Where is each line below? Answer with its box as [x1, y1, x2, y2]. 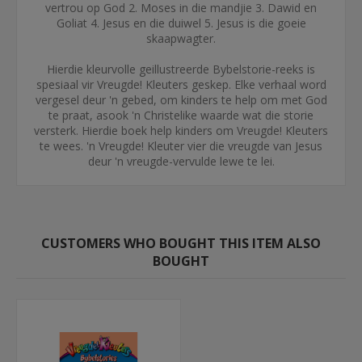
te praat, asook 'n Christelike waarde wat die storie [48, 107, 314, 124]
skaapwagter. [146, 31, 216, 47]
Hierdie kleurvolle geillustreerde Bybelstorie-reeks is [47, 61, 315, 78]
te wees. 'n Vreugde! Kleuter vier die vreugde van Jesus [40, 138, 322, 154]
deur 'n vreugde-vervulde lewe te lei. [87, 154, 275, 170]
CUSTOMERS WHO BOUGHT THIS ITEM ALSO [41, 234, 321, 253]
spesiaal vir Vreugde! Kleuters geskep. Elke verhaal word [36, 77, 326, 93]
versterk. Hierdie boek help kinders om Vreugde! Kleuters [34, 123, 328, 139]
